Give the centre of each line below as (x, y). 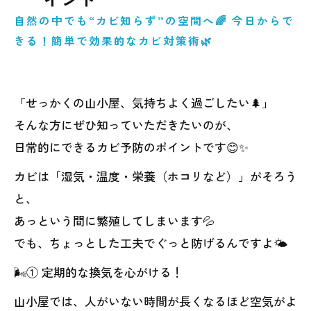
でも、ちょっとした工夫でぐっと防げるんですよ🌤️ (151, 243)
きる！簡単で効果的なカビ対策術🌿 (114, 40)
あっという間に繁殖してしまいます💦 (114, 220)
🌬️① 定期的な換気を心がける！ (99, 272)
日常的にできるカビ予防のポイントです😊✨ (131, 147)
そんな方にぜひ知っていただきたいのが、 (126, 125)
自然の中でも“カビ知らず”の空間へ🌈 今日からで (154, 20)
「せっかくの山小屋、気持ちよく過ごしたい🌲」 (144, 102)
